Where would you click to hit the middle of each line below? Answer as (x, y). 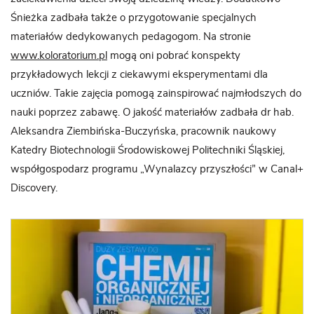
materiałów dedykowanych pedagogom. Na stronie (131, 37)
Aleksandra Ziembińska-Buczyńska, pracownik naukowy (143, 132)
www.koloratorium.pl (59, 56)
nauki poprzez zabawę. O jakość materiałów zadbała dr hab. (152, 113)
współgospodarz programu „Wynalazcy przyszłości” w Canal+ (157, 170)
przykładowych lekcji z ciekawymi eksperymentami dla (139, 75)
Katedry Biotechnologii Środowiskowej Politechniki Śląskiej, (148, 151)
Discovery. (34, 189)
